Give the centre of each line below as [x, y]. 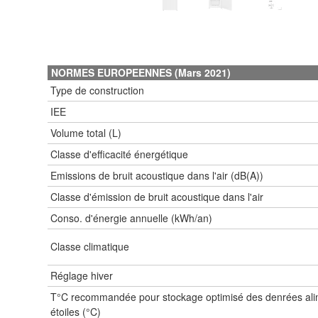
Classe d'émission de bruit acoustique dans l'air [157, 196]
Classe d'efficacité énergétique [119, 154]
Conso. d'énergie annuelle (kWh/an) [131, 218]
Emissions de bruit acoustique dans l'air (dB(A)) [157, 175]
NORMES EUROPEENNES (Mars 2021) [141, 72]
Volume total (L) [86, 132]
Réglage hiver [82, 275]
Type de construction [97, 90]
